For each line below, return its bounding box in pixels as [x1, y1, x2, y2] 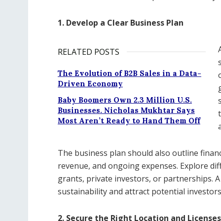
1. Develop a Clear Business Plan [58, 17, 184, 28]
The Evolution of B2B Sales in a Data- [58, 69, 201, 78]
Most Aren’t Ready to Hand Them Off [58, 116, 200, 125]
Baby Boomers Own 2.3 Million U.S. [58, 95, 192, 105]
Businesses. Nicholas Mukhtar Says [58, 106, 195, 115]
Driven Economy [58, 79, 123, 88]
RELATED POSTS [58, 46, 119, 57]
